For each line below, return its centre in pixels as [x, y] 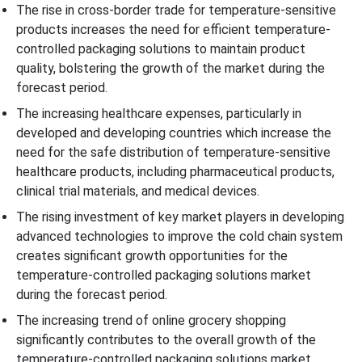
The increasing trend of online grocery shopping [151, 320]
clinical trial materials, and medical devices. [138, 191]
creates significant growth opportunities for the [152, 255]
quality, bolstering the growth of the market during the [170, 68]
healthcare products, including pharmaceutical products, [175, 171]
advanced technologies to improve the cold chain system [179, 236]
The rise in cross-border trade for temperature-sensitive [176, 10]
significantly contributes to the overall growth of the [166, 339]
